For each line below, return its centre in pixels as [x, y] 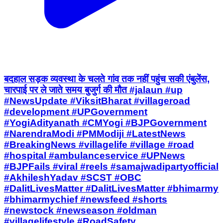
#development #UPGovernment [76, 112]
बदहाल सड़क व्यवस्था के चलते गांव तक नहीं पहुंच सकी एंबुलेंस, [107, 79]
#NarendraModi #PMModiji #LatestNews [95, 134]
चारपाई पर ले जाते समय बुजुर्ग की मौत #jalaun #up [93, 90]
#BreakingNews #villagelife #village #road [99, 145]
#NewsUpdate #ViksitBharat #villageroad [97, 101]
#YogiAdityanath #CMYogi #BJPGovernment [105, 123]
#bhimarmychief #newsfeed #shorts [86, 200]
